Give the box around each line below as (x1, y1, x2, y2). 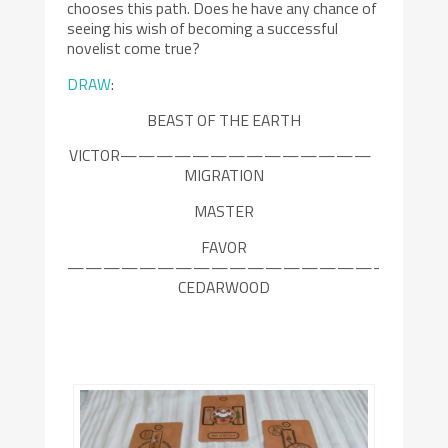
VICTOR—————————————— (69, 143, 379, 168)
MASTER (193, 199, 254, 224)
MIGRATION (183, 163, 264, 188)
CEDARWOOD (177, 274, 270, 299)
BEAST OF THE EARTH (146, 107, 301, 132)
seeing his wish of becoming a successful (67, 16, 339, 41)
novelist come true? (67, 36, 201, 61)
